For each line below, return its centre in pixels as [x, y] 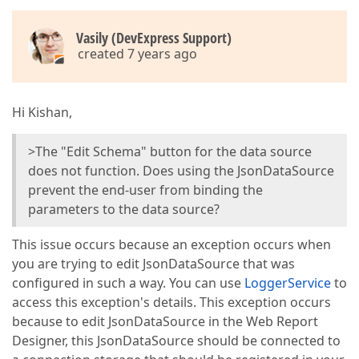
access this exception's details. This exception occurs [171, 302]
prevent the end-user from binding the [145, 190]
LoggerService [288, 283]
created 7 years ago [137, 54]
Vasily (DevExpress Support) [154, 38]
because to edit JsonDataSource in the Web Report [165, 321]
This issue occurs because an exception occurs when [171, 244]
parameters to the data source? [124, 209]
